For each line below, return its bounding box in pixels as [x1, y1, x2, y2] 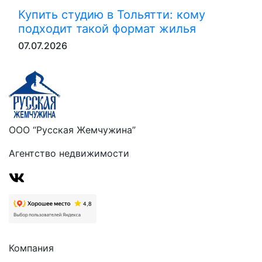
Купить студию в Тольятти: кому [18, 8, 205, 22]
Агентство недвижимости [9, 147, 129, 159]
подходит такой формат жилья [18, 22, 196, 36]
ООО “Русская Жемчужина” [9, 124, 136, 136]
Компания [9, 242, 54, 254]
